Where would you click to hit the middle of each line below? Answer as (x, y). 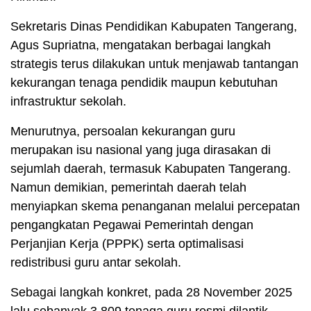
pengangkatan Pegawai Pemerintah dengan (132, 225)
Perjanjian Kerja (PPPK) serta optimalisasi (127, 243)
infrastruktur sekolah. (68, 101)
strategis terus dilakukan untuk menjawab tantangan (154, 64)
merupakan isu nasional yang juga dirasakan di (141, 150)
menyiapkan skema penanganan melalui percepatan (155, 206)
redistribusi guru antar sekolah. (96, 262)
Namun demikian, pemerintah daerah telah (128, 187)
